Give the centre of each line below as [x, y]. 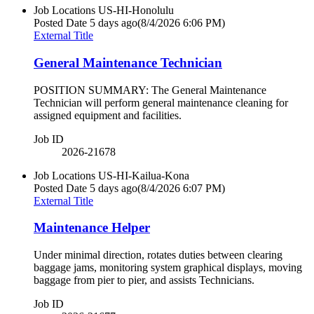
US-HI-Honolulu [136, 11]
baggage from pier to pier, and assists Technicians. [144, 280]
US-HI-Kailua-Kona [144, 175]
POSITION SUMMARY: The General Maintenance [150, 90]
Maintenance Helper [92, 228]
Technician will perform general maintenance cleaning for [161, 102]
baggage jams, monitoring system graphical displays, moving [168, 268]
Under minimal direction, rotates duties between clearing [158, 255]
